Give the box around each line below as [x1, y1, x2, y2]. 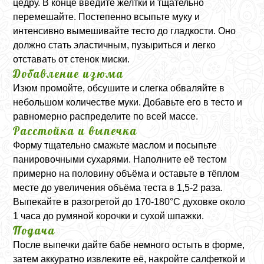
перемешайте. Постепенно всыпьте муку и [13, 11, 200, 22]
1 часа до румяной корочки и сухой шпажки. [13, 210, 204, 221]
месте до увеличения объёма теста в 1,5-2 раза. [13, 182, 223, 193]
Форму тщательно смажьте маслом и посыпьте [13, 140, 217, 150]
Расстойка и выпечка [13, 123, 138, 138]
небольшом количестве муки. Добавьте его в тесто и [13, 97, 243, 107]
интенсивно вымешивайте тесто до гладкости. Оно [13, 25, 236, 36]
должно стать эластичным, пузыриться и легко [13, 39, 216, 50]
